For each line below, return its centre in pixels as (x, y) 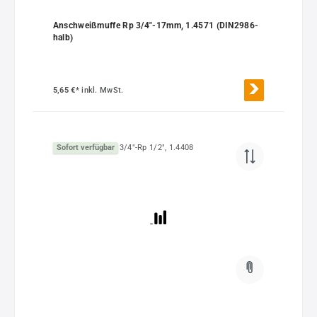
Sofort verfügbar (85, 148)
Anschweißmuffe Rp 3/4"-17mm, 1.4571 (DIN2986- (156, 25)
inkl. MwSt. (103, 90)
